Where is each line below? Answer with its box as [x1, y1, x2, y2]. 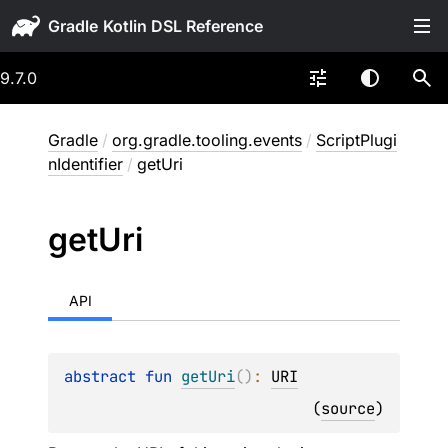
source [321, 398, 375, 419]
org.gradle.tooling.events [112, 130, 302, 150]
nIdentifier [48, 154, 123, 174]
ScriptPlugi [316, 130, 397, 150]
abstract [64, 366, 145, 387]
